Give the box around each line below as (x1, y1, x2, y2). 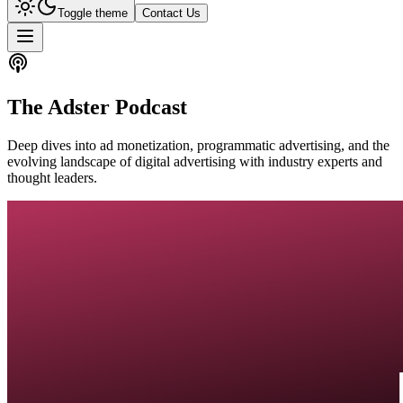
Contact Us (142, 6, 201, 20)
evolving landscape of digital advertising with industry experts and (7, 153, 382, 169)
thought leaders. (7, 169, 97, 185)
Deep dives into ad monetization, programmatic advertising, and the (7, 137, 390, 153)
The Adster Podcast (7, 94, 187, 119)
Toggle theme (58, 6, 128, 20)
